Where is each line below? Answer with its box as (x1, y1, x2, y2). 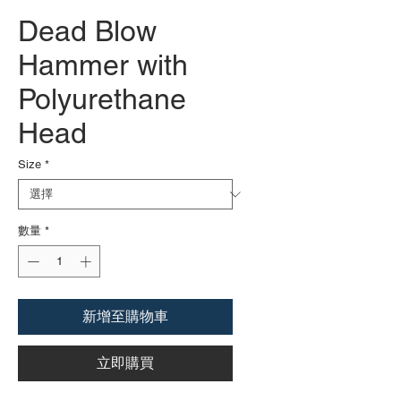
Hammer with (18, 48, 188, 81)
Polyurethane (18, 82, 186, 115)
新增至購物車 (82, 307, 168, 325)
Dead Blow (18, 14, 157, 47)
